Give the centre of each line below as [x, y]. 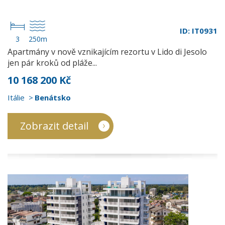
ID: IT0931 [199, 31]
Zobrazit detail [54, 126]
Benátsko [53, 97]
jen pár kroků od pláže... [52, 63]
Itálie [16, 97]
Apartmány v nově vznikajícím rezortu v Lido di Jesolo [107, 52]
